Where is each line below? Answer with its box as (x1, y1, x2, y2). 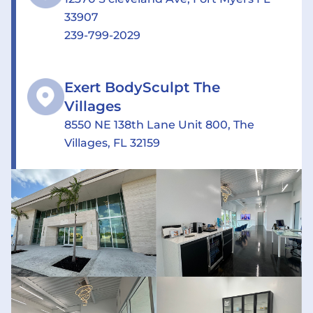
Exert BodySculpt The (64, 79, 220, 96)
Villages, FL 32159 (64, 136, 160, 150)
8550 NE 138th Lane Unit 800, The (64, 118, 254, 132)
